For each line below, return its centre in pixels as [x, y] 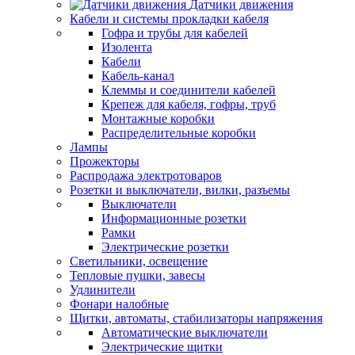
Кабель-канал [138, 76]
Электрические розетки [165, 247]
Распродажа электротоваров [146, 176]
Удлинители [103, 290]
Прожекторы [105, 161]
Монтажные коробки [158, 118]
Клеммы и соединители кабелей [189, 90]
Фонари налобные [119, 304]
